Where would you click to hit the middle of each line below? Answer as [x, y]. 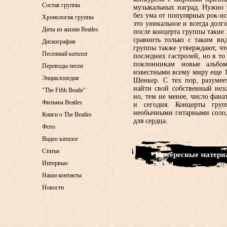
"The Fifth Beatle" [64, 90]
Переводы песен [63, 66]
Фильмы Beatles [62, 102]
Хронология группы [68, 17]
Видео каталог [60, 139]
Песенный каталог [65, 54]
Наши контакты [62, 175]
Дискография [59, 42]
